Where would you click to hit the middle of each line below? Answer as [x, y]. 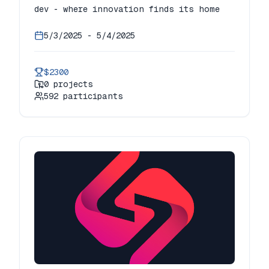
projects [71, 84]
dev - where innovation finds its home [127, 9]
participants [91, 96]
